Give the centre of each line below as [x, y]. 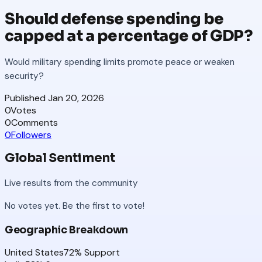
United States [34, 252]
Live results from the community [71, 183]
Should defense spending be [114, 19]
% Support [97, 252]
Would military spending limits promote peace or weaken [120, 62]
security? [24, 76]
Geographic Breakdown [67, 230]
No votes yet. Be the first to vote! [75, 206]
